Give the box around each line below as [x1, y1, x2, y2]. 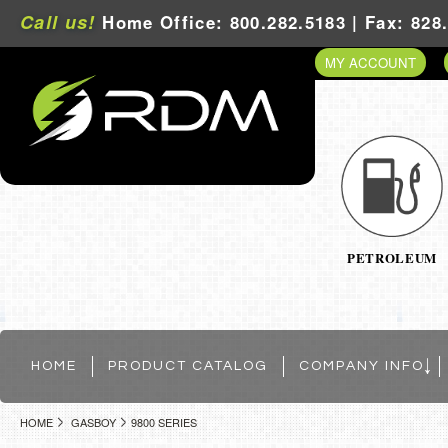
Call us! [20, 9, 96, 35]
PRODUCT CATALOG [108, 358, 268, 373]
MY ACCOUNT [325, 53, 416, 72]
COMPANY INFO [299, 358, 424, 373]
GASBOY [71, 413, 116, 430]
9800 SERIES [131, 413, 197, 430]
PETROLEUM [347, 247, 437, 267]
